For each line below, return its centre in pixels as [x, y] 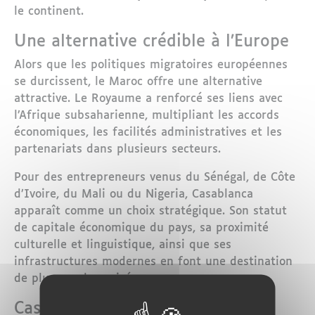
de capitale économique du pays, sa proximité [141, 229]
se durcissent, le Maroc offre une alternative [138, 82]
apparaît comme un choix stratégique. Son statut [150, 212]
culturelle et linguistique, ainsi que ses [123, 245]
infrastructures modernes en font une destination [153, 262]
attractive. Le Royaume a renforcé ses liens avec [148, 99]
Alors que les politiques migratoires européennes [151, 65]
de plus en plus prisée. [77, 279]
